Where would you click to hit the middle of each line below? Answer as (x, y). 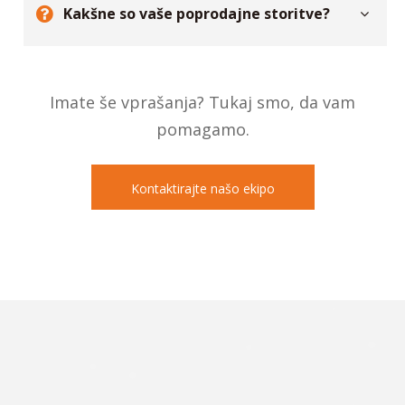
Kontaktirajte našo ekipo (202, 211)
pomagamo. (202, 151)
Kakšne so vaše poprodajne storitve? (197, 36)
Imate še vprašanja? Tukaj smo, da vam (202, 124)
